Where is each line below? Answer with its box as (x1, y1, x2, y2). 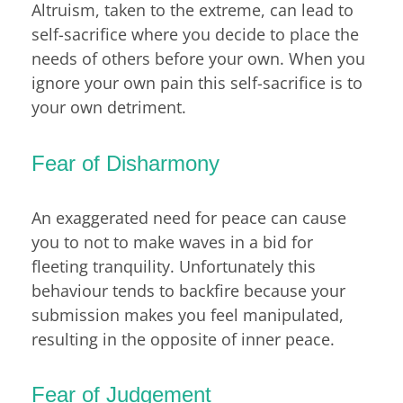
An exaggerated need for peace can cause (31, 207, 346, 229)
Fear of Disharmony (31, 150, 219, 175)
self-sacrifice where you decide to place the (31, 23, 359, 46)
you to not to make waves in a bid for (31, 231, 313, 254)
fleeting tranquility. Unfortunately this (31, 255, 316, 278)
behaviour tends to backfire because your (31, 280, 345, 302)
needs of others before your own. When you (31, 48, 365, 70)
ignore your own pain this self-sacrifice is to (31, 72, 363, 94)
